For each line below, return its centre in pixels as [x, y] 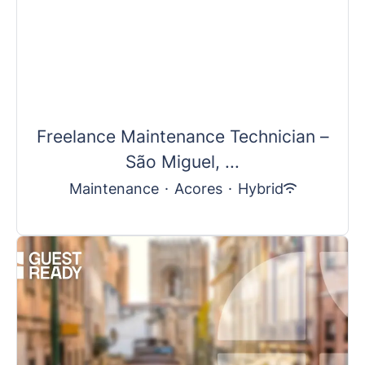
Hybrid [260, 188]
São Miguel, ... [182, 161]
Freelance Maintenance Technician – [182, 136]
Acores [198, 188]
